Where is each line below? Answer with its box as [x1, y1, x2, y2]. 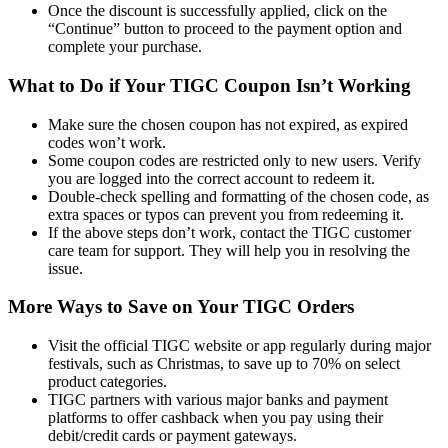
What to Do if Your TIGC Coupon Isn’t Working [8, 74, 411, 96]
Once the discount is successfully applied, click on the [48, 2, 387, 20]
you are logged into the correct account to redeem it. [48, 169, 375, 187]
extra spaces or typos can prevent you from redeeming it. [48, 205, 404, 223]
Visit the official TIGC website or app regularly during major [48, 336, 431, 354]
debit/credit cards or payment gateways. [48, 426, 297, 444]
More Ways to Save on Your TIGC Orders [8, 296, 354, 318]
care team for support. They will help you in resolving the [48, 241, 410, 259]
